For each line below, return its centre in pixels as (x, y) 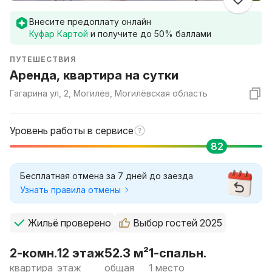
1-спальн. (178, 253)
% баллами (188, 34)
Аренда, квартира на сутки (94, 75)
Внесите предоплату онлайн (90, 22)
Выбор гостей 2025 (178, 223)
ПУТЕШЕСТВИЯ (43, 59)
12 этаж (81, 253)
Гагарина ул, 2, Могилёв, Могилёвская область (109, 93)
